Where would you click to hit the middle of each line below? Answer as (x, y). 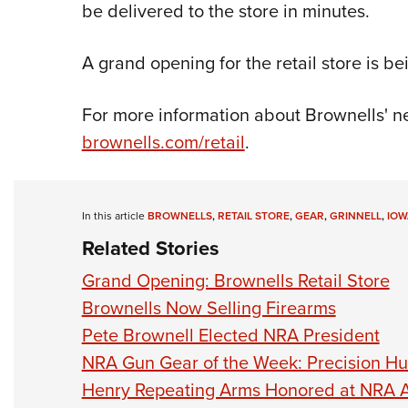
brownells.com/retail (163, 143)
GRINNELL (355, 216)
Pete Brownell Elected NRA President (230, 336)
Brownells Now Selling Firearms (209, 308)
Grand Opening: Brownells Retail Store (235, 281)
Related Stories (150, 249)
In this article (114, 216)
